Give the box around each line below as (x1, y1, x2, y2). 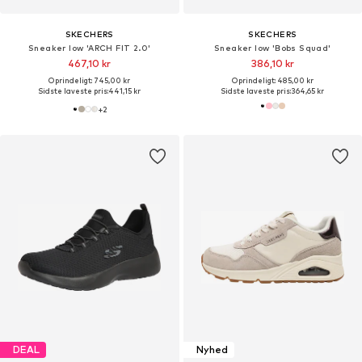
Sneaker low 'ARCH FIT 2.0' (28, 42, 151, 53)
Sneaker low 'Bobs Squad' (213, 42, 331, 53)
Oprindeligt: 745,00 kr (48, 75, 131, 85)
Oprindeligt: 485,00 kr (231, 75, 314, 85)
